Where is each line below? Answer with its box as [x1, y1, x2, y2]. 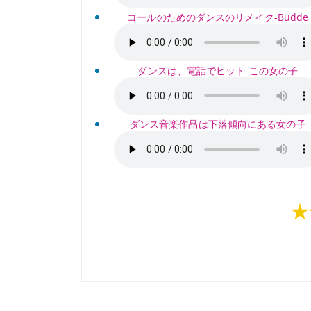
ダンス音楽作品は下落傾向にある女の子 [129, 117, 306, 131]
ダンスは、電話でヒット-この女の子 [137, 64, 299, 77]
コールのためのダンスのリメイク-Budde [127, 10, 309, 24]
